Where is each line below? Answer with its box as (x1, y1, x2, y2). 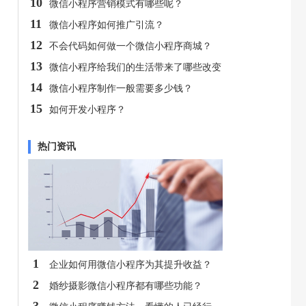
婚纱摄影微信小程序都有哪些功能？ (49, 280, 202, 291)
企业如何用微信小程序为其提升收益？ (49, 259, 212, 270)
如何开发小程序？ (49, 104, 126, 115)
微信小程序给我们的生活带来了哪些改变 (49, 61, 221, 72)
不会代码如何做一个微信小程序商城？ (49, 40, 212, 51)
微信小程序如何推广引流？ (49, 19, 164, 30)
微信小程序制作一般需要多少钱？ (49, 83, 193, 94)
